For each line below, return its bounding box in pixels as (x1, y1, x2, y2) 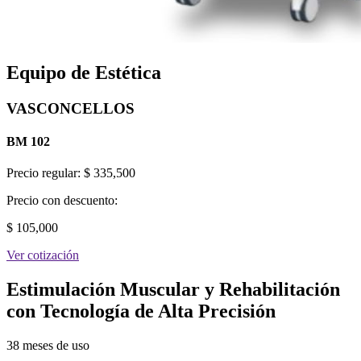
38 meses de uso (6, 338, 89, 353)
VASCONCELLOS (6, 99, 135, 117)
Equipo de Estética (6, 61, 161, 83)
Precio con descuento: (6, 193, 118, 208)
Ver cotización (6, 248, 79, 263)
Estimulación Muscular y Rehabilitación (6, 279, 340, 301)
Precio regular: (6, 166, 84, 180)
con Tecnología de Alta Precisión (6, 301, 276, 322)
